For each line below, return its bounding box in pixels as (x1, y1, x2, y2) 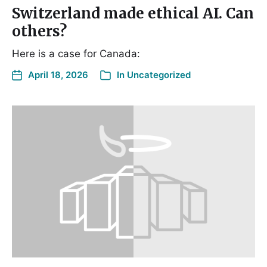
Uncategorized (127, 69, 191, 81)
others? (12, 22, 67, 41)
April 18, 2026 (28, 69, 88, 81)
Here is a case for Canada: (12, 48, 140, 60)
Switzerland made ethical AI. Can (12, 4, 254, 23)
